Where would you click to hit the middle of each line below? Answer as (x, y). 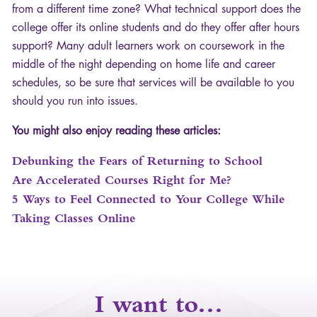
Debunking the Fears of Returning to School (137, 161)
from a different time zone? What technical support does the (156, 9)
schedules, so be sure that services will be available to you (153, 83)
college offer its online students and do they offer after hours (156, 28)
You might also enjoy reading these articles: (116, 131)
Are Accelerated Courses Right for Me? (121, 180)
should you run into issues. (75, 101)
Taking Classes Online (74, 218)
